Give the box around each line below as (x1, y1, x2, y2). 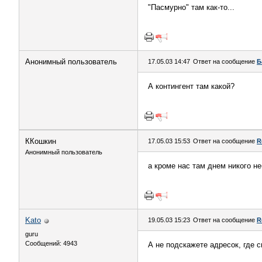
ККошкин (25, 137, 56, 146)
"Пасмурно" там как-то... (148, 3, 235, 12)
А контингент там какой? (148, 82, 235, 91)
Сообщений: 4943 (25, 240, 77, 247)
